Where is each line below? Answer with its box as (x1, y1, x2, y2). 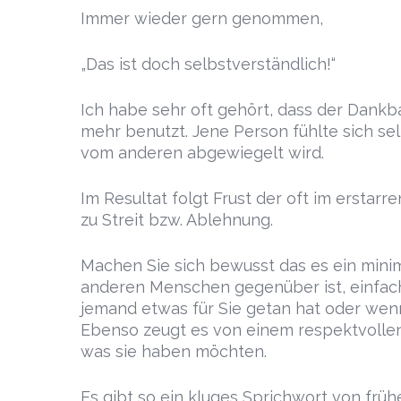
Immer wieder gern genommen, (81, 9, 323, 28)
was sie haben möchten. (81, 342, 267, 361)
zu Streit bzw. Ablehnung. (81, 210, 273, 229)
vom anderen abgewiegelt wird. (81, 143, 324, 162)
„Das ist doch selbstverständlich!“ (81, 55, 336, 73)
